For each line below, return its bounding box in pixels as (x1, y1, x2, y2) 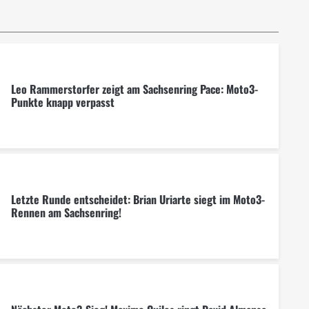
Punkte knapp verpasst (10, 93, 114, 110)
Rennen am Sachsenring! (10, 203, 121, 221)
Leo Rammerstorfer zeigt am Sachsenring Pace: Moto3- (10, 80, 258, 97)
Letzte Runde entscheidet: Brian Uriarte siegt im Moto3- (10, 190, 265, 208)
